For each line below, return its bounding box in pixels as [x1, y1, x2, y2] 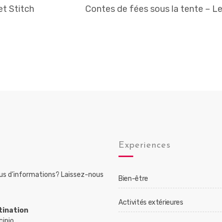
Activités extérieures [118, 198, 183, 207]
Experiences [118, 141, 171, 150]
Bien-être [118, 174, 148, 183]
